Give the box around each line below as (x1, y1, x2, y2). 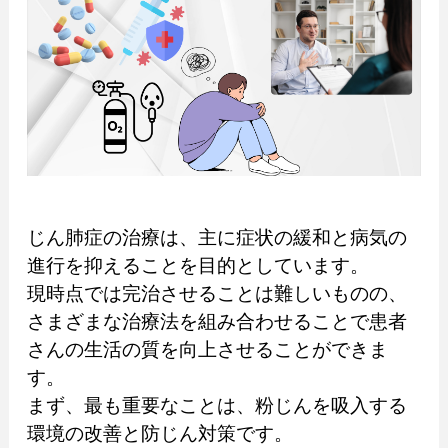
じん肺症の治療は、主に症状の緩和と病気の (26, 227, 407, 249)
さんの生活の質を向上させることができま (26, 339, 388, 361)
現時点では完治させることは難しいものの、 (26, 283, 407, 305)
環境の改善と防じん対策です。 (26, 423, 293, 445)
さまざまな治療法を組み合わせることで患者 (26, 311, 407, 333)
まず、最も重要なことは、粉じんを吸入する (26, 395, 407, 417)
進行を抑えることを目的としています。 (26, 255, 369, 277)
